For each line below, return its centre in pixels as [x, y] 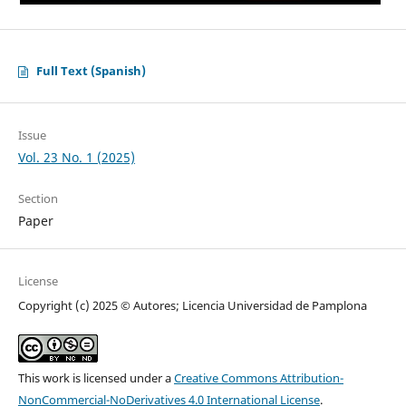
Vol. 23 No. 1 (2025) [76, 158]
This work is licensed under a [96, 378]
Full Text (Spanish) [91, 71]
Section [38, 199]
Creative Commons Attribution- [258, 378]
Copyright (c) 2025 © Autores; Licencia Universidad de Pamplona [192, 306]
